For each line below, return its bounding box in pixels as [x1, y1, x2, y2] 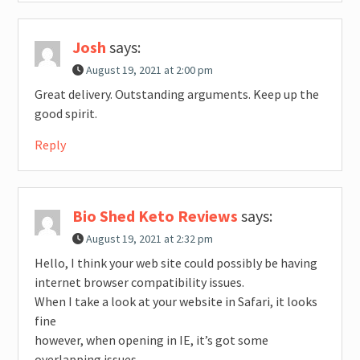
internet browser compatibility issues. [34, 273, 244, 290]
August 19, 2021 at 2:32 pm [85, 231, 213, 246]
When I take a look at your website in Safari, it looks [34, 292, 317, 309]
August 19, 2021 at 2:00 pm [85, 62, 213, 77]
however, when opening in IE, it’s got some [34, 331, 268, 348]
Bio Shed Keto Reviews [72, 205, 238, 226]
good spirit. [34, 104, 97, 121]
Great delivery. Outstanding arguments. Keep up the [34, 85, 319, 102]
